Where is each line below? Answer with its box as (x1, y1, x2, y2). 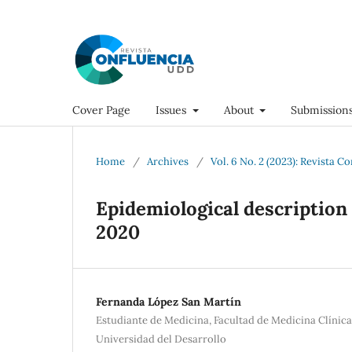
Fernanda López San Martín (96, 294, 241, 309)
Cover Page (72, 102, 130, 117)
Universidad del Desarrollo (96, 332, 226, 346)
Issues (156, 102, 189, 117)
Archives (147, 154, 189, 168)
